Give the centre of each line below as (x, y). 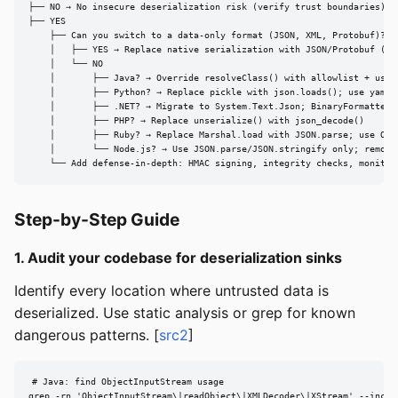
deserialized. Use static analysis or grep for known (185, 313)
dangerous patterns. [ (87, 335)
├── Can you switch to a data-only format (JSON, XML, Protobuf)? (207, 36)
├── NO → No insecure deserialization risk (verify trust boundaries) (207, 7)
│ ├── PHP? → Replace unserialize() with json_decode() (196, 121)
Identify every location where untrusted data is (171, 291)
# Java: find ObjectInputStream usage (127, 382)
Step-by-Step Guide (97, 220)
